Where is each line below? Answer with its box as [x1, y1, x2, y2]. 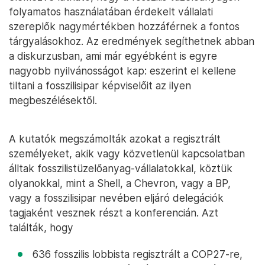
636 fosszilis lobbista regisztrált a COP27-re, [33, 248, 243, 260]
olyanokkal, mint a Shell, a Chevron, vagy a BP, [9, 177, 231, 189]
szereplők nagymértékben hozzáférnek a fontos [9, 20, 240, 33]
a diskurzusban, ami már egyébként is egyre [9, 50, 217, 62]
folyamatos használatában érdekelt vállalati [9, 5, 213, 18]
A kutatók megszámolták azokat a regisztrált [9, 132, 221, 145]
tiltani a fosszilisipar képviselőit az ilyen [9, 79, 191, 92]
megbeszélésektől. [9, 94, 97, 106]
